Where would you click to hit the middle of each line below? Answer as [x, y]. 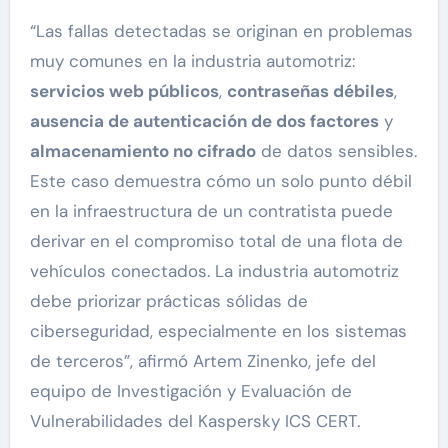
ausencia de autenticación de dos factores [204, 121]
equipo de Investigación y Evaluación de [190, 391]
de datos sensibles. [336, 151]
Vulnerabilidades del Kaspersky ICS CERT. [194, 421]
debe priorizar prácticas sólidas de [168, 301]
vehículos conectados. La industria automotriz [214, 271]
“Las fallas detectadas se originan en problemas [221, 31]
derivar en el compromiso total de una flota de [216, 241]
